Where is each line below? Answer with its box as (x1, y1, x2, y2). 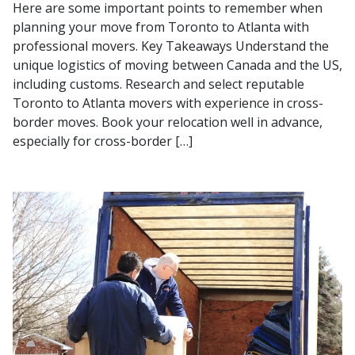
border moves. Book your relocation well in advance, (13, 113, 323, 131)
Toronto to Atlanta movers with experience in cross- (13, 94, 323, 112)
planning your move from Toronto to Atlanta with (13, 17, 309, 36)
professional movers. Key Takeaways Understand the (13, 36, 329, 55)
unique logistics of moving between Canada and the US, (13, 55, 342, 74)
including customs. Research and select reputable (13, 74, 304, 93)
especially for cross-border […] (13, 132, 193, 150)
